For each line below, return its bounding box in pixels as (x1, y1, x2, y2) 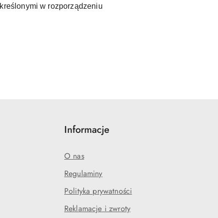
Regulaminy (64, 168, 103, 180)
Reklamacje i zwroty (64, 203, 131, 215)
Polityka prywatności (64, 185, 132, 197)
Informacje (64, 123, 109, 137)
